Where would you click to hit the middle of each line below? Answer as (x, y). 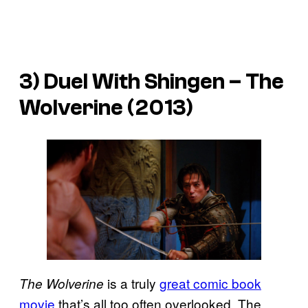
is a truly (132, 283)
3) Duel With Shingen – (132, 82)
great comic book (210, 283)
